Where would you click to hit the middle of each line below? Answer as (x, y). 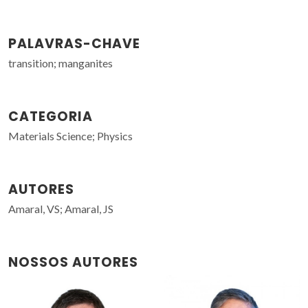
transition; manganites (60, 63)
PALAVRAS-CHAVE (74, 43)
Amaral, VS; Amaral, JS (61, 208)
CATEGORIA (51, 116)
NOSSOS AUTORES (73, 262)
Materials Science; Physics (70, 135)
